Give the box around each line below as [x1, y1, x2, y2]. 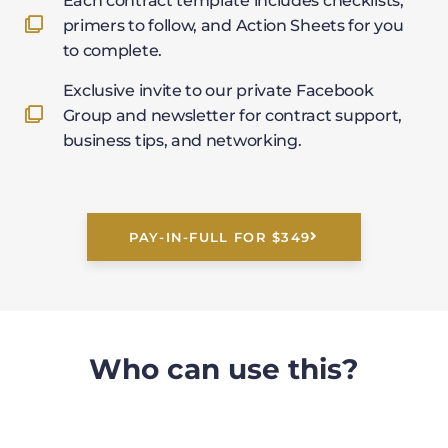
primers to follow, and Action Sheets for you [62, 15, 404, 35]
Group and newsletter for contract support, [62, 105, 402, 125]
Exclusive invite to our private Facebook [62, 80, 374, 100]
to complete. [62, 40, 162, 60]
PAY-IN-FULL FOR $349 [129, 228, 311, 245]
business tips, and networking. [62, 130, 302, 150]
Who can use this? [88, 351, 360, 386]
